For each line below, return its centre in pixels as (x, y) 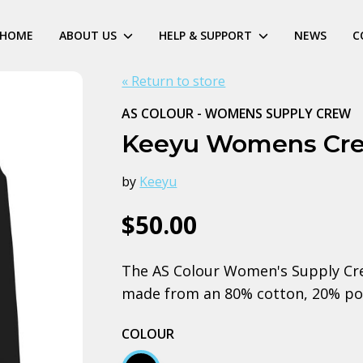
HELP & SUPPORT (205, 35)
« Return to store (174, 81)
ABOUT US (88, 35)
